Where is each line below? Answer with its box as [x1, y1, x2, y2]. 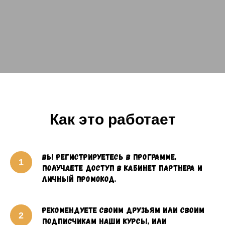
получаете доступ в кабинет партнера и [42, 163, 202, 172]
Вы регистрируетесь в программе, [42, 152, 176, 161]
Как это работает [49, 111, 176, 128]
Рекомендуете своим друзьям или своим [42, 205, 204, 214]
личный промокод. [42, 174, 116, 183]
